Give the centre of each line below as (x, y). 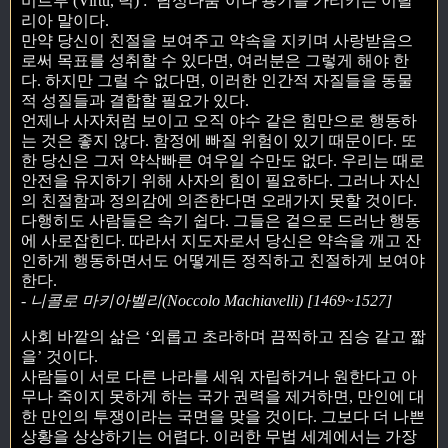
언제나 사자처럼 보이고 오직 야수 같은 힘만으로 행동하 (219, 120)
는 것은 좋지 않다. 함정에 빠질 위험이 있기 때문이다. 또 (219, 140)
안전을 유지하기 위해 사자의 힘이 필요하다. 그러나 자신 (221, 180)
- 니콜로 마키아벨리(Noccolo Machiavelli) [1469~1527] (206, 300)
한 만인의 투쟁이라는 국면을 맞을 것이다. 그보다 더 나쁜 (223, 416)
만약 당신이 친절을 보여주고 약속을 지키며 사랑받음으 (217, 40)
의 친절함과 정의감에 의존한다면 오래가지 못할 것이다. (219, 200)
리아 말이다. (65, 20)
